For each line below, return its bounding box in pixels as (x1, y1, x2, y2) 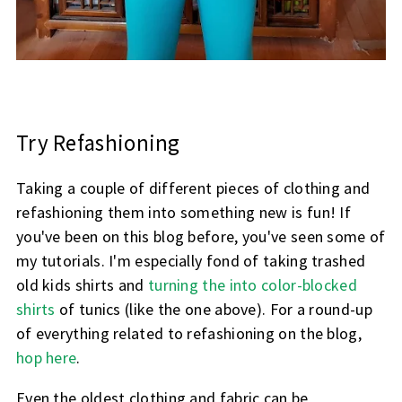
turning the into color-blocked (147, 274, 357, 295)
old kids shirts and (15, 274, 148, 295)
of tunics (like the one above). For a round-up (55, 298, 372, 319)
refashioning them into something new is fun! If (15, 201, 352, 223)
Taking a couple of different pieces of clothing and (15, 177, 371, 198)
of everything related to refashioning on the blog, (15, 322, 362, 344)
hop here (15, 346, 77, 368)
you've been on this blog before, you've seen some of (15, 225, 386, 247)
